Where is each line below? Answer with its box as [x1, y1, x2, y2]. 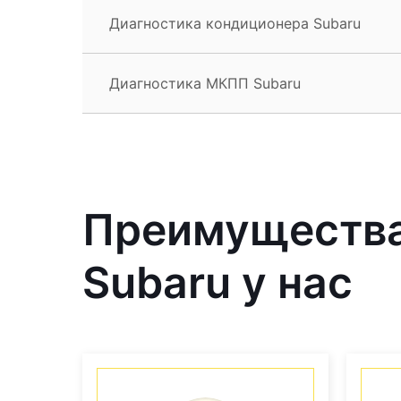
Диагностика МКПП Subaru [109, 73, 301, 92]
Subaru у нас [82, 255, 353, 309]
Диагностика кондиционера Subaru [109, 13, 361, 32]
